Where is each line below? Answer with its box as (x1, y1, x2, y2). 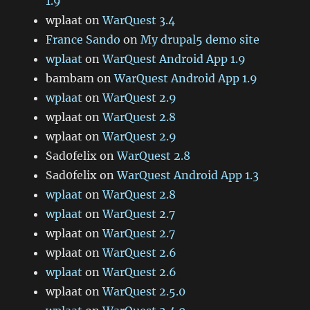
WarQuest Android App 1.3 (117, 168, 259, 183)
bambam (46, 71, 95, 86)
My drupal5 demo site (140, 33, 260, 47)
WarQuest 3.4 (102, 13, 176, 28)
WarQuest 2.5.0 (102, 284, 186, 299)
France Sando (46, 33, 121, 47)
